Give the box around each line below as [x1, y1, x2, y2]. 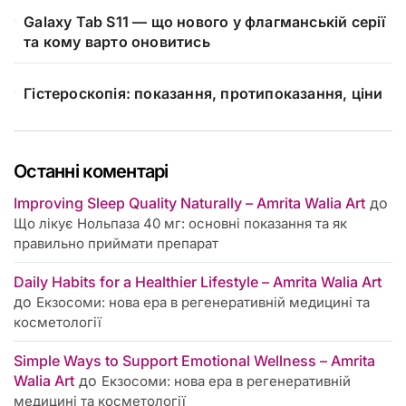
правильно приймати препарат [14, 235, 218, 253]
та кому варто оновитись [24, 33, 210, 52]
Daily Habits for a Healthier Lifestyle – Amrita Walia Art [14, 273, 382, 292]
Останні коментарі [14, 160, 169, 183]
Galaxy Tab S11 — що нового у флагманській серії [24, 13, 386, 32]
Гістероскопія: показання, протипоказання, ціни [24, 84, 383, 103]
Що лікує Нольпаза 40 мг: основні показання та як [14, 215, 347, 233]
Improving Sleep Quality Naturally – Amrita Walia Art [14, 194, 365, 213]
